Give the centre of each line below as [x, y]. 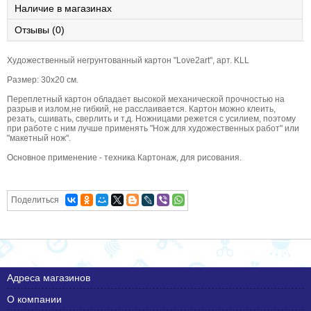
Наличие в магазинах [63, 9]
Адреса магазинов [49, 278]
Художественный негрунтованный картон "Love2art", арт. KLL [128, 61]
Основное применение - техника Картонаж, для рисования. [124, 158]
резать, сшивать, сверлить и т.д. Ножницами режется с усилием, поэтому [151, 119]
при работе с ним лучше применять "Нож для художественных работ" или [153, 129]
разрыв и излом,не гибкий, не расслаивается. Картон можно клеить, [141, 109]
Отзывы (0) [40, 30]
